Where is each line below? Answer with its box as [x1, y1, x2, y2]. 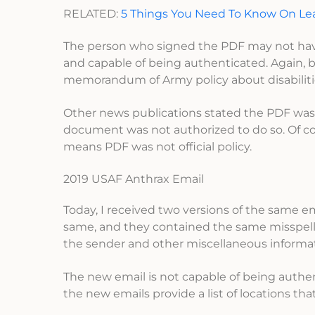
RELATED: [63, 6, 121, 20]
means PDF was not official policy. [63, 139, 252, 153]
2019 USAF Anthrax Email [63, 172, 204, 186]
